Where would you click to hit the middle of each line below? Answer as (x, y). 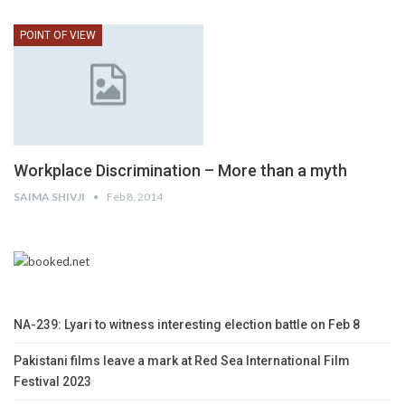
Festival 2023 (52, 382)
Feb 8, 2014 (135, 197)
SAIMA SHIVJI (50, 197)
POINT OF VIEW (58, 36)
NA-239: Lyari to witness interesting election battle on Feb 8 (187, 325)
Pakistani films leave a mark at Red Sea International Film (182, 361)
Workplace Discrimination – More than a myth (180, 171)
